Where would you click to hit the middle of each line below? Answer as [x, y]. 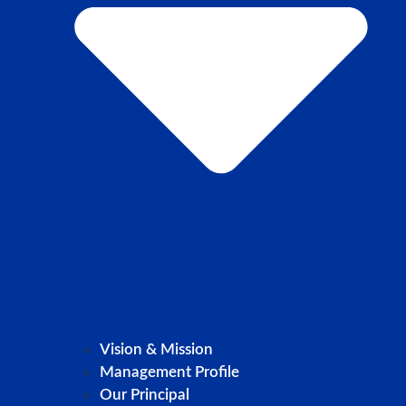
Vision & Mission [156, 349]
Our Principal [145, 394]
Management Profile [169, 372]
